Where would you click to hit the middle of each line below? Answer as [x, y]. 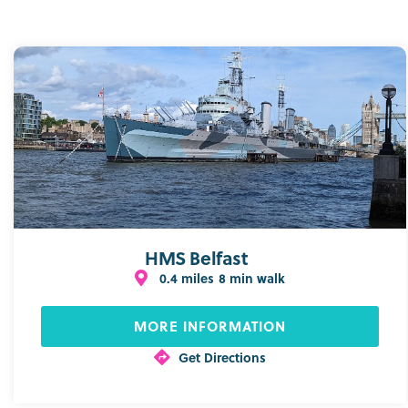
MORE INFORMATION [210, 326]
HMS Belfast [197, 257]
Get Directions [223, 357]
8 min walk [252, 277]
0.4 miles [187, 277]
